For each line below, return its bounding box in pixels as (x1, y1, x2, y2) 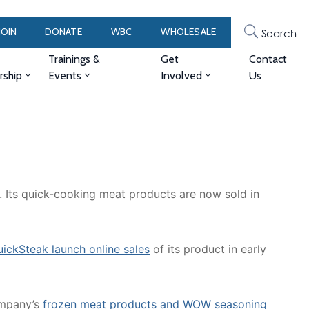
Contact (248, 52, 287, 66)
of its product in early (150, 242, 266, 257)
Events (48, 69, 81, 82)
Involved (161, 69, 203, 82)
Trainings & (48, 52, 100, 66)
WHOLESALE (161, 26, 217, 38)
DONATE (44, 26, 82, 38)
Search (261, 26, 297, 39)
